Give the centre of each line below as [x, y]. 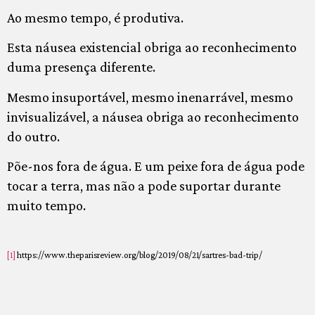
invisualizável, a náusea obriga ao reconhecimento [153, 116]
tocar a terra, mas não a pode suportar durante [144, 186]
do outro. [33, 136]
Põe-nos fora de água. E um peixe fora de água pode [156, 166]
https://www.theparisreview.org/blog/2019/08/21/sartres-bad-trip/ [139, 255]
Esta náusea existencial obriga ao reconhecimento [152, 47]
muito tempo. [46, 206]
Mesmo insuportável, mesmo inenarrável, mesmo [150, 97]
